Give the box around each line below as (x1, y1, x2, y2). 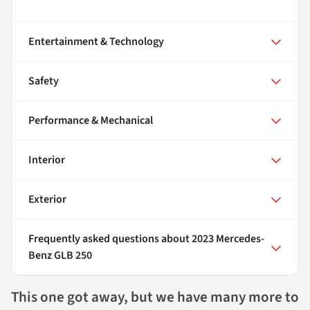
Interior (28, 152, 65, 168)
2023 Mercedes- (192, 231, 264, 247)
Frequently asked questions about (28, 231, 192, 247)
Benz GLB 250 (28, 248, 92, 264)
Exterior (28, 192, 66, 208)
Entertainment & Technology (28, 34, 164, 50)
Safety (28, 73, 59, 89)
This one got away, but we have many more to (11, 286, 299, 308)
